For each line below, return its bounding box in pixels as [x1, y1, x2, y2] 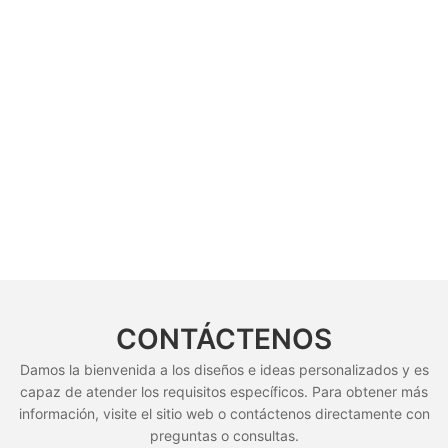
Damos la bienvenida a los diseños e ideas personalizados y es [19, 360, 429, 378]
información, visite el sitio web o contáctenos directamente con [18, 404, 430, 422]
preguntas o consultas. [149, 426, 299, 444]
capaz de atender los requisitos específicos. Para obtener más [20, 382, 428, 400]
